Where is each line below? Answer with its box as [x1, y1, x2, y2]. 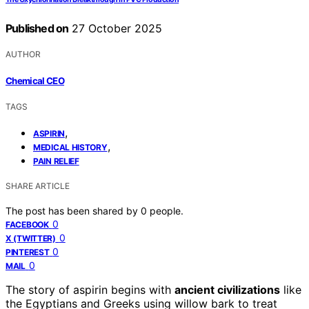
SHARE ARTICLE [6, 180, 70, 191]
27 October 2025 [68, 21, 163, 36]
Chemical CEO [6, 74, 65, 86]
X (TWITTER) [6, 232, 56, 243]
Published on [6, 21, 69, 36]
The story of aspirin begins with [6, 282, 175, 297]
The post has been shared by [6, 204, 141, 217]
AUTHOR [6, 49, 41, 60]
